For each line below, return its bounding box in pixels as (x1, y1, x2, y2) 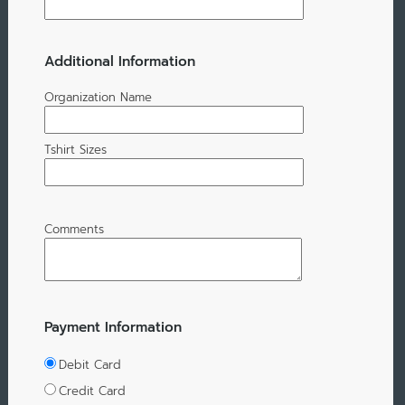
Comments (43, 221, 104, 239)
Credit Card (58, 382, 126, 400)
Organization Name (43, 89, 152, 107)
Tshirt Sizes (43, 141, 107, 159)
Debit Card (58, 356, 121, 374)
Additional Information (43, 50, 195, 71)
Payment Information (43, 316, 182, 338)
